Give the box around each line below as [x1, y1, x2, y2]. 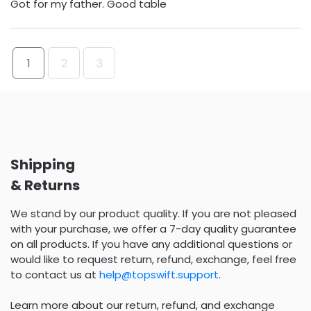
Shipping [10, 154, 75, 174]
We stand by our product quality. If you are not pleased [10, 205, 296, 221]
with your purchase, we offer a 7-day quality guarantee [10, 221, 296, 236]
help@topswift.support [99, 267, 219, 282]
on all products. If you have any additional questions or [10, 236, 292, 251]
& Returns [10, 175, 80, 195]
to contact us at [10, 267, 99, 282]
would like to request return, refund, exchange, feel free [10, 251, 296, 267]
